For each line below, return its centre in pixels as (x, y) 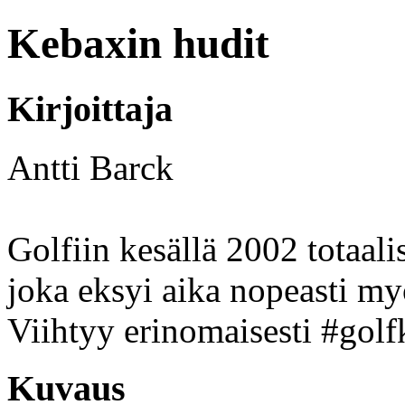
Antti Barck (90, 167)
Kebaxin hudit (138, 44)
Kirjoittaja (90, 108)
